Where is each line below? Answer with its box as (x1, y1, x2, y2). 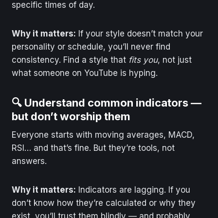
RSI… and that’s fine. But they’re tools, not (12, 143, 175, 153)
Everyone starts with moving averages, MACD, (12, 129, 195, 140)
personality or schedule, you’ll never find (12, 41, 170, 52)
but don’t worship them (12, 109, 130, 123)
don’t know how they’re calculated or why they (12, 198, 196, 208)
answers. (12, 156, 47, 166)
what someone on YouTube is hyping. (12, 68, 158, 78)
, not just (158, 54, 192, 65)
